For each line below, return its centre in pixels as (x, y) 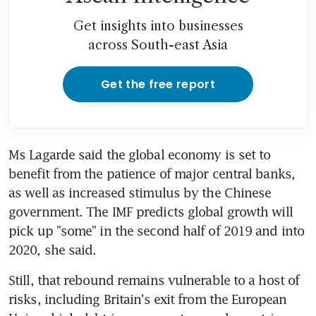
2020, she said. (53, 250)
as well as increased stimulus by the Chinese (140, 193)
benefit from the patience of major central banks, (152, 174)
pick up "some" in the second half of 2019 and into (157, 231)
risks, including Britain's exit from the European (147, 299)
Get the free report (158, 85)
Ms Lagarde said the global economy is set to (140, 155)
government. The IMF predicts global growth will (151, 212)
